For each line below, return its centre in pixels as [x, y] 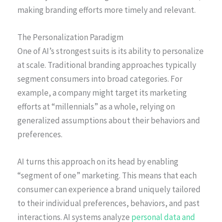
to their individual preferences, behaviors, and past [109, 203]
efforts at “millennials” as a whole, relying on [96, 107]
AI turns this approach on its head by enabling [98, 162]
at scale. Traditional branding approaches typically [107, 65]
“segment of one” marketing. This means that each [107, 176]
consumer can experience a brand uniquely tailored [109, 190]
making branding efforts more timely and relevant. [107, 10]
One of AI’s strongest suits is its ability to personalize [111, 51]
